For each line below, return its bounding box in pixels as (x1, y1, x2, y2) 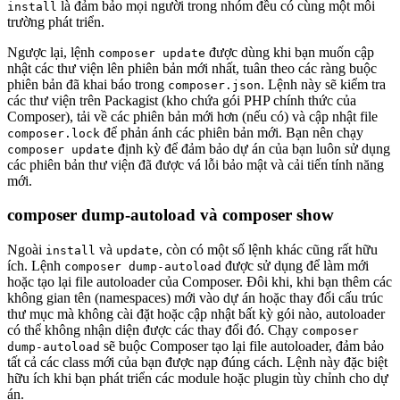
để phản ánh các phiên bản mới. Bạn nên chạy (100, 124, 363, 140)
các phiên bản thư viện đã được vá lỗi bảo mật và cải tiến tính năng (7, 156, 384, 172)
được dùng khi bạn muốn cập (205, 44, 374, 60)
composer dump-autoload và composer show (7, 205, 334, 225)
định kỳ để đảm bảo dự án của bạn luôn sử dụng (114, 140, 390, 156)
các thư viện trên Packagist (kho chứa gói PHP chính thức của (7, 92, 356, 108)
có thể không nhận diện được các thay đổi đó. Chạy (7, 322, 302, 338)
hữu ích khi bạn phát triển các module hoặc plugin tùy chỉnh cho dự (7, 371, 388, 387)
